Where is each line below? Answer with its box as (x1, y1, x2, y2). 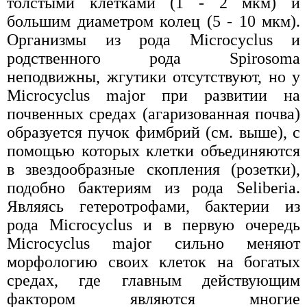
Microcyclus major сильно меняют (7, 234, 300, 252)
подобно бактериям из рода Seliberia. (7, 178, 300, 197)
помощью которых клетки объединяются (7, 141, 300, 160)
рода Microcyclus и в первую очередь (7, 215, 300, 234)
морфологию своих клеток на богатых (7, 252, 300, 271)
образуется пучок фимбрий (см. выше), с (7, 123, 300, 141)
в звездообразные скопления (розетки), (7, 160, 300, 178)
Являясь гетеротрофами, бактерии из (7, 197, 300, 215)
